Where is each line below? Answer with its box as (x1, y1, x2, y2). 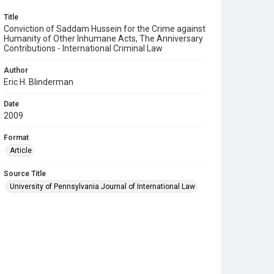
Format (4, 133, 29, 142)
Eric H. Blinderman (4, 77, 73, 87)
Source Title (4, 169, 46, 178)
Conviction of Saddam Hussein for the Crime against (4, 24, 206, 34)
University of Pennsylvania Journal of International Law (10, 182, 195, 191)
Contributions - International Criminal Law (4, 43, 163, 53)
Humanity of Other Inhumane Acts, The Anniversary (4, 34, 203, 43)
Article (10, 146, 32, 155)
